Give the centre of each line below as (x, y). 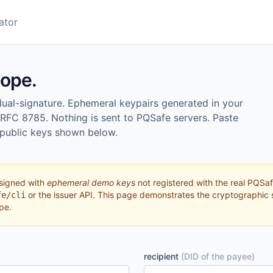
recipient (162, 256)
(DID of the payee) (218, 256)
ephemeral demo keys (91, 183)
